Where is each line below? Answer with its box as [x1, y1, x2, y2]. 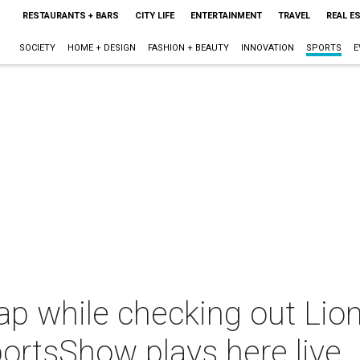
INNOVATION [240, 43, 294, 53]
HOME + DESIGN [67, 43, 136, 53]
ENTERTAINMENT [190, 10, 262, 21]
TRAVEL [277, 10, 310, 21]
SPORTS [305, 43, 342, 53]
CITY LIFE [134, 10, 174, 21]
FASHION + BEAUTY [147, 43, 229, 53]
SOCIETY [18, 43, 55, 53]
